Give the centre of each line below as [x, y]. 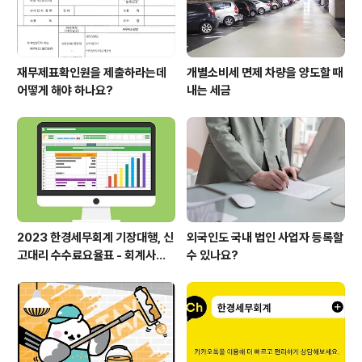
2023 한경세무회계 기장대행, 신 [95, 237]
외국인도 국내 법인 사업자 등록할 [265, 237]
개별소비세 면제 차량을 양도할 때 [265, 73]
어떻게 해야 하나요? [65, 91]
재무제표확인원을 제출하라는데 [92, 73]
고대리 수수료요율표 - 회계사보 [92, 255]
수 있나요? [213, 255]
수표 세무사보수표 [60, 273]
